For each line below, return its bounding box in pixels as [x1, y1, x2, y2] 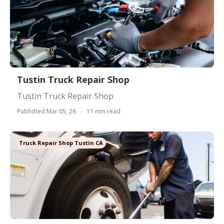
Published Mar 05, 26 [17, 107, 76, 115]
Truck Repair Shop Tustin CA [19, 139, 103, 146]
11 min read [86, 107, 120, 115]
